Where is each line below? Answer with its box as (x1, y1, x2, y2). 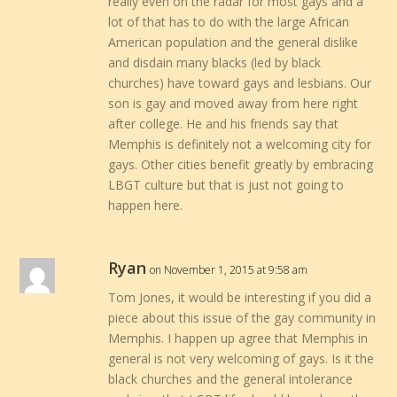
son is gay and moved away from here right (108, 95, 359, 113)
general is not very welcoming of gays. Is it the (108, 350, 375, 368)
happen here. (108, 197, 183, 214)
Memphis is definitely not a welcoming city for (108, 136, 372, 153)
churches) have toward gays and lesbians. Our (108, 74, 372, 92)
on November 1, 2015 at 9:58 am (150, 262, 308, 278)
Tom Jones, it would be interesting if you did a (108, 289, 372, 307)
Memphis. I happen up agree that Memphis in (108, 330, 369, 347)
